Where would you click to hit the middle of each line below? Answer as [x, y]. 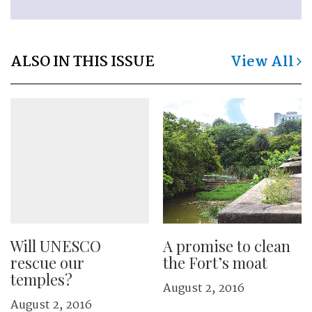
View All [264, 62]
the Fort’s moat [215, 263]
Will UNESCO [56, 246]
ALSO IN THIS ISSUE [83, 62]
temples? [41, 279]
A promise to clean [227, 246]
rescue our [47, 263]
